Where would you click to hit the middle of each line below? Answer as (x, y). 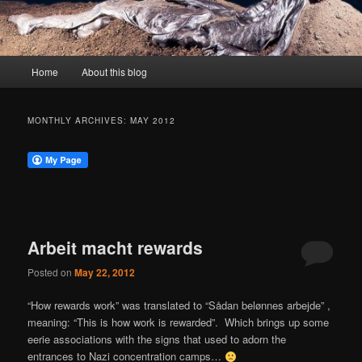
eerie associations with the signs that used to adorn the (157, 339)
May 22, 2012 (105, 273)
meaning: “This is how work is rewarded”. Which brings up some (179, 322)
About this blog (114, 71)
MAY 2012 (153, 120)
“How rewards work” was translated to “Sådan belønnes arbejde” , (179, 305)
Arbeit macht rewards (116, 247)
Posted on (51, 272)
